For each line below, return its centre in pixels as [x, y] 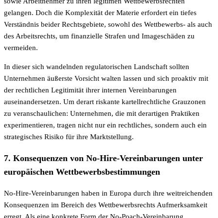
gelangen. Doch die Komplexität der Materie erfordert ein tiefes [100, 13]
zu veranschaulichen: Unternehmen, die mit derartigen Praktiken [102, 114]
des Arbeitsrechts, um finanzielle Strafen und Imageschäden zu [99, 36]
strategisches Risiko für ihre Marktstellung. [69, 137]
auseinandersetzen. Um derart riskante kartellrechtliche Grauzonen [105, 102]
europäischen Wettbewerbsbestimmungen [82, 172]
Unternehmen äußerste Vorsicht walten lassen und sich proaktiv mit [106, 79]
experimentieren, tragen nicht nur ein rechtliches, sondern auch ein [105, 125]
